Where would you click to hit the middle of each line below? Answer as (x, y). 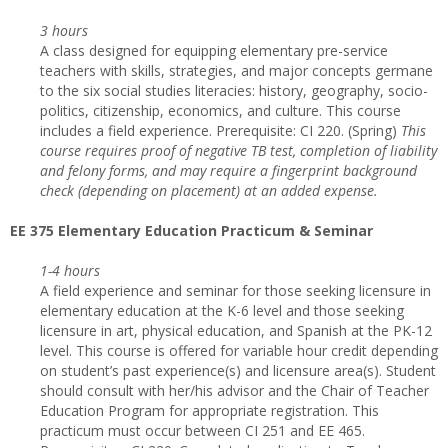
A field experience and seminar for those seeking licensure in (235, 290)
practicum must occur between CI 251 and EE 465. (202, 430)
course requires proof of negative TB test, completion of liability (238, 150)
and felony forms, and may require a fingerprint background (228, 170)
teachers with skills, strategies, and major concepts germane (236, 70)
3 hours (64, 30)
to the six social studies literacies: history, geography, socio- (234, 90)
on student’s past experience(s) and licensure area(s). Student (238, 370)
